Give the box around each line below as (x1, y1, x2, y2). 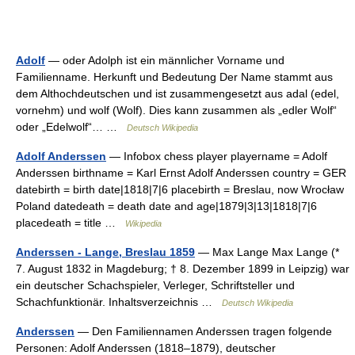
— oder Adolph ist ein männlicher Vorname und (45, 54, 284, 67)
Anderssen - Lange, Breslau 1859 (16, 246, 195, 258)
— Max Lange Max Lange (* (195, 246, 339, 258)
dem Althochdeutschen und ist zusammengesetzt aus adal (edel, (16, 87, 339, 100)
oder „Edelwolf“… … (16, 120, 127, 133)
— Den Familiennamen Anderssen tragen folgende (74, 325, 332, 338)
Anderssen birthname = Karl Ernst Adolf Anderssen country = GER (16, 166, 346, 179)
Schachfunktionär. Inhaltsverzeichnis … (16, 296, 222, 308)
